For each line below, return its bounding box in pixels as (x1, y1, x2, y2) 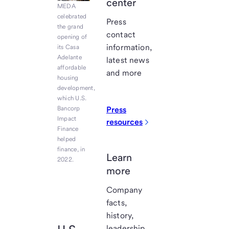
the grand (57, 23, 84, 30)
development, (57, 84, 95, 91)
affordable (57, 64, 86, 71)
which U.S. (57, 95, 87, 102)
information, (106, 42, 152, 52)
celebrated (57, 13, 87, 20)
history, (106, 211, 134, 220)
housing (57, 74, 79, 81)
